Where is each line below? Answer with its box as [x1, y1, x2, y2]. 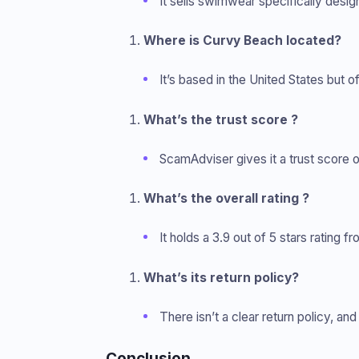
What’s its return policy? [143, 269, 299, 285]
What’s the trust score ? [143, 111, 298, 127]
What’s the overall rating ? [143, 191, 309, 206]
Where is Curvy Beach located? [143, 33, 341, 48]
